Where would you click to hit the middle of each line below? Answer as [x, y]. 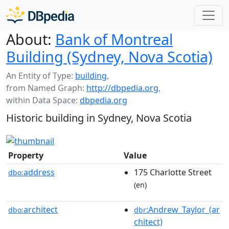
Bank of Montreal [114, 39]
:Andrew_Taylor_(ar [183, 209]
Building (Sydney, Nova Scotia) [109, 56]
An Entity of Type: [41, 76]
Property [26, 155]
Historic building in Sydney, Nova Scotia [99, 118]
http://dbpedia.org [122, 88]
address [39, 172]
